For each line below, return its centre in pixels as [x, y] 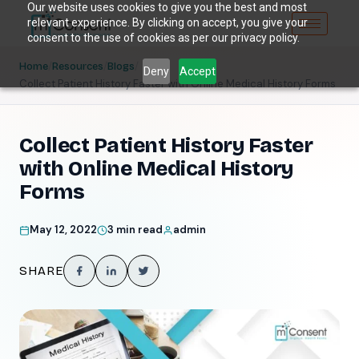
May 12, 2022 [63, 230]
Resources [78, 67]
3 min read [135, 230]
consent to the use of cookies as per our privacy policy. [163, 38]
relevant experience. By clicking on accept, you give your [167, 22]
